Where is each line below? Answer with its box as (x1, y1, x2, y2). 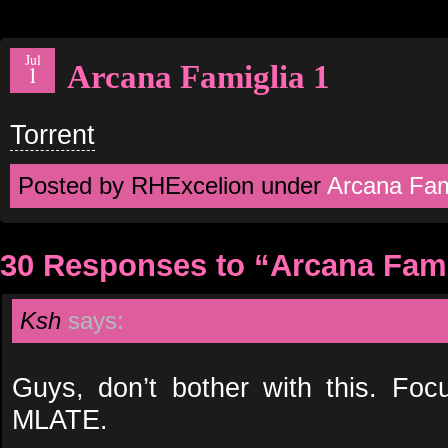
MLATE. (12, 404, 108, 435)
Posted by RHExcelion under (18, 172, 327, 199)
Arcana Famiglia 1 (67, 58, 330, 95)
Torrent (10, 119, 95, 150)
